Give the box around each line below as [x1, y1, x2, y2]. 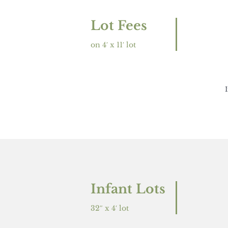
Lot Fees [90, 18, 147, 34]
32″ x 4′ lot [90, 204, 129, 213]
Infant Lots [90, 181, 165, 197]
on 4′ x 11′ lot [90, 40, 136, 50]
